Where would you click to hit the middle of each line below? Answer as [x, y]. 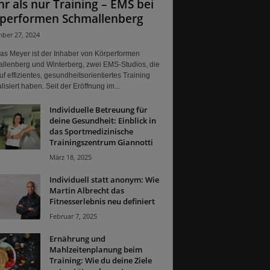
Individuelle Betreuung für [98, 109]
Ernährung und [77, 238]
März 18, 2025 [70, 157]
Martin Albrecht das [86, 190]
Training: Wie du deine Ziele [100, 260]
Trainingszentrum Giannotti [101, 142]
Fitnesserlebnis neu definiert [102, 201]
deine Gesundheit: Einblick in [102, 120]
